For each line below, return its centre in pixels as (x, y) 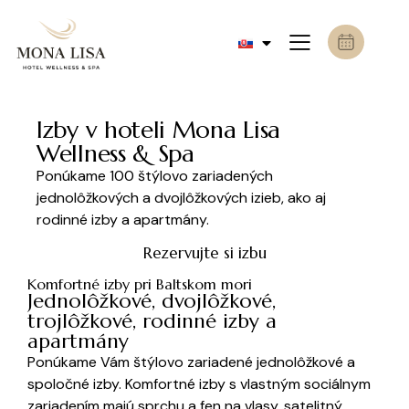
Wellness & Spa (115, 154)
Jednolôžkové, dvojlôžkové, (152, 301)
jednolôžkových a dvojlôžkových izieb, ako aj (181, 198)
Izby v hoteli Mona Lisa (159, 130)
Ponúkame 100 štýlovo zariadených (155, 176)
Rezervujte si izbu (204, 253)
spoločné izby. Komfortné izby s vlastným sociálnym (199, 384)
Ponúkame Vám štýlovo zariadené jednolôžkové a (191, 362)
